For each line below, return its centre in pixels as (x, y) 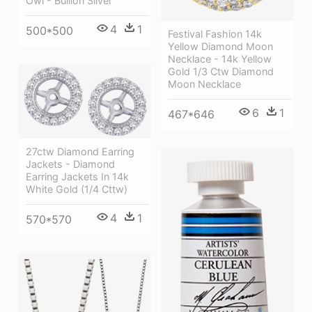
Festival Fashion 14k (215, 34)
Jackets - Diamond (70, 164)
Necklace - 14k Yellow (220, 59)
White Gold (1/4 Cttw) (77, 189)
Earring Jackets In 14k (77, 176)
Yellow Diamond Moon (220, 47)
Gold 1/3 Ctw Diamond (221, 72)
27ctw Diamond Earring (80, 151)
